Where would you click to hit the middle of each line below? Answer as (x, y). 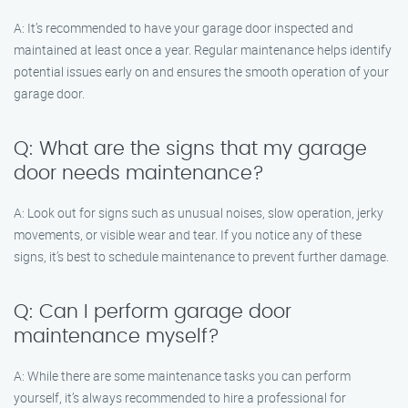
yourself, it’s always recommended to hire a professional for (180, 398)
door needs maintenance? (139, 173)
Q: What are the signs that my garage (190, 149)
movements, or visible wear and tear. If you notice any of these (188, 235)
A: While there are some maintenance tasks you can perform (182, 376)
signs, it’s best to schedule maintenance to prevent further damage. (201, 256)
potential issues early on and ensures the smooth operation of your (201, 71)
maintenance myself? (117, 337)
